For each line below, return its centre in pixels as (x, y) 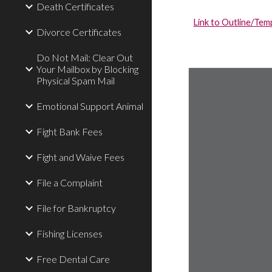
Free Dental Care (73, 259)
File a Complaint (70, 182)
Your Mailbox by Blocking (87, 69)
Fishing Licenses (70, 233)
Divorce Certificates (79, 32)
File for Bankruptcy (76, 208)
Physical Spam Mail (76, 80)
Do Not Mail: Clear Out (85, 57)
